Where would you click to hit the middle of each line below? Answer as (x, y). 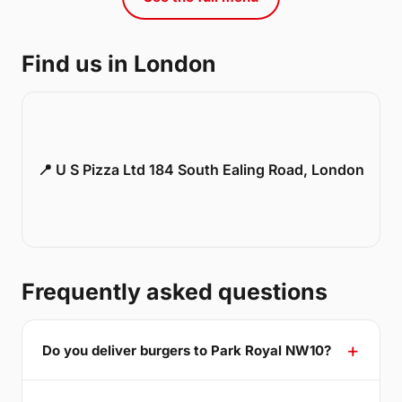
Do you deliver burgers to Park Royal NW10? (187, 350)
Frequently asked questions (175, 292)
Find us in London (119, 64)
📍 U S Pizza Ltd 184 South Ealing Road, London (201, 170)
